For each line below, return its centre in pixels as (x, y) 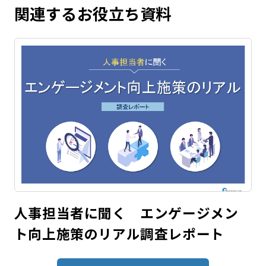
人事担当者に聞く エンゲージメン (126, 213)
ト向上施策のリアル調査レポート (119, 233)
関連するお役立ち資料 (93, 14)
